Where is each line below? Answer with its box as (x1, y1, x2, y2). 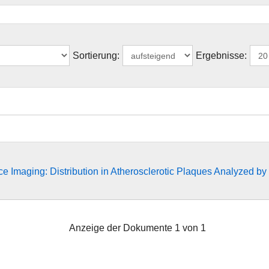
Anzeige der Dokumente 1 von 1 (69, 223, 206, 233)
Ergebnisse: (196, 50, 247, 61)
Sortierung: (73, 50, 119, 61)
